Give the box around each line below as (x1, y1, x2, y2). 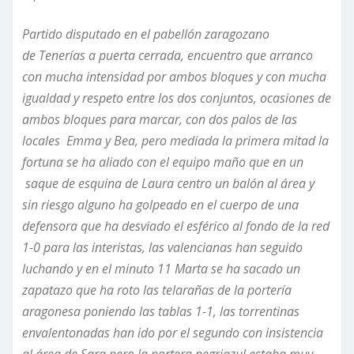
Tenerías (39, 47, 85, 65)
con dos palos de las (183, 111, 297, 129)
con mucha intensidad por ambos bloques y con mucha (22, 68, 326, 86)
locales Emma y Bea (22, 132, 135, 150)
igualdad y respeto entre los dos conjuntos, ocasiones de (22, 89, 331, 107)
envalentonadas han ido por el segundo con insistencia (22, 324, 323, 342)
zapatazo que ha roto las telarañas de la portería (22, 281, 292, 299)
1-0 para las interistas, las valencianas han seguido (22, 239, 303, 257)
